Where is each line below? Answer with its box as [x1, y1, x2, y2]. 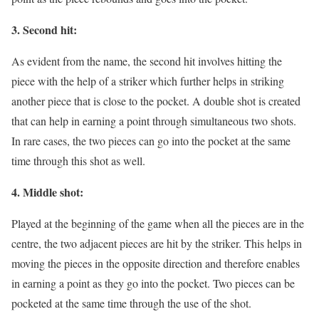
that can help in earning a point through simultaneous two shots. [11, 113, 296, 129]
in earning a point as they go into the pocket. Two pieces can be [11, 276, 295, 291]
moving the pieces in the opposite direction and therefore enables [11, 256, 300, 271]
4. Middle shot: [11, 184, 83, 201]
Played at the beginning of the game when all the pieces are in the [11, 216, 304, 231]
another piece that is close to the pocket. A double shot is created [11, 93, 300, 109]
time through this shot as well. [11, 153, 145, 169]
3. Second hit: [11, 21, 77, 38]
